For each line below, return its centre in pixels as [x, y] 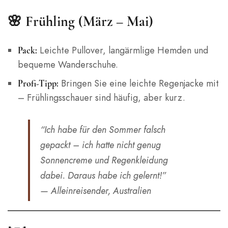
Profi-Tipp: [38, 84]
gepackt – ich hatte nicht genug [101, 145]
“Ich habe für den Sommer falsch [103, 129]
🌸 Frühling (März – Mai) [80, 21]
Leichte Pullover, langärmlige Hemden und [122, 50]
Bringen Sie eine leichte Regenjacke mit [138, 83]
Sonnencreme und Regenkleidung [104, 160]
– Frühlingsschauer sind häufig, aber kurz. [101, 98]
